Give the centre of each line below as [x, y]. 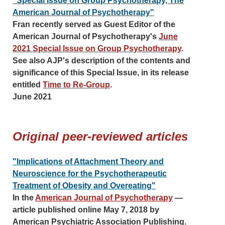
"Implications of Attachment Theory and [88, 161]
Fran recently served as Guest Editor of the [94, 24]
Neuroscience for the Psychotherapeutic [90, 174]
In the [24, 198]
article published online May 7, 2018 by [86, 210]
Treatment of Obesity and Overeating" [84, 186]
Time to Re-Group [76, 85]
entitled [28, 85]
